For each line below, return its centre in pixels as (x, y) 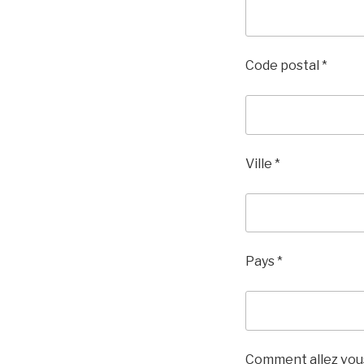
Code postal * (286, 66)
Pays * (264, 262)
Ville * (263, 163)
